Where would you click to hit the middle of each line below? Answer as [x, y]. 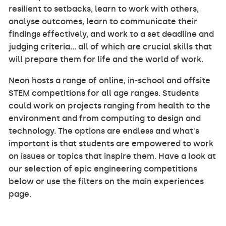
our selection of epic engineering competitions [103, 168]
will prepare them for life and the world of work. [106, 60]
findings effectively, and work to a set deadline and [111, 34]
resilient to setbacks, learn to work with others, [104, 9]
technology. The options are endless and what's [104, 131]
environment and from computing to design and [105, 118]
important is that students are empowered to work [111, 143]
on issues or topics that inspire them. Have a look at [112, 156]
